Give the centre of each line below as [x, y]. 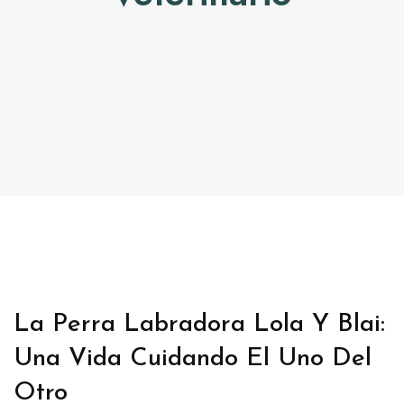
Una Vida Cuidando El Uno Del [193, 359]
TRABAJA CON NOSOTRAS [174, 91]
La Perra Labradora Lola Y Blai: [199, 325]
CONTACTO [121, 31]
